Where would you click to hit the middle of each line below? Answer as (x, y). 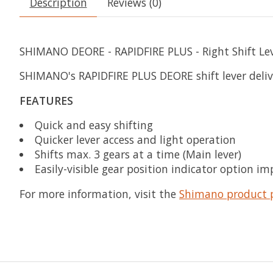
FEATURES (46, 100)
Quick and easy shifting (94, 125)
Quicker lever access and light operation (135, 140)
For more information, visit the (99, 193)
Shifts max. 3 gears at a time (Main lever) (138, 154)
